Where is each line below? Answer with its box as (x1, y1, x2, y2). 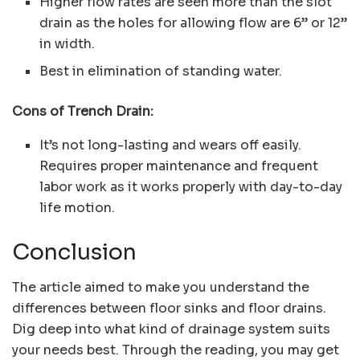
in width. (39, 35, 96, 52)
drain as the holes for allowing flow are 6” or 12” (39, 14, 348, 31)
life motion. (39, 198, 116, 216)
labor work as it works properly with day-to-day (39, 178, 343, 195)
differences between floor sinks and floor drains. (12, 300, 326, 317)
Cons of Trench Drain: (12, 102, 153, 120)
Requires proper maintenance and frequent (39, 157, 319, 174)
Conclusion (12, 238, 137, 266)
